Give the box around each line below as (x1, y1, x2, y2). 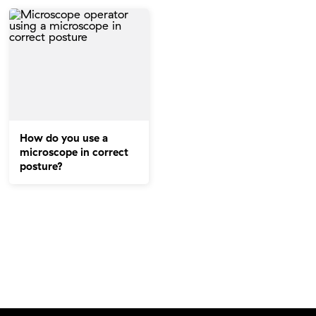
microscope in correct (20, 145, 128, 159)
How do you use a (20, 130, 108, 145)
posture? (20, 159, 63, 173)
